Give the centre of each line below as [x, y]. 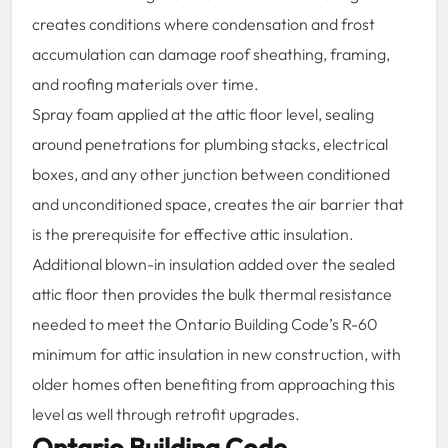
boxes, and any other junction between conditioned [211, 173]
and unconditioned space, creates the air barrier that [218, 203]
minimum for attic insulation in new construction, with [216, 353]
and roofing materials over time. [145, 83]
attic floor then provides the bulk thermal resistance [212, 293]
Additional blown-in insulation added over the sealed [213, 263]
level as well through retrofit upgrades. [166, 413]
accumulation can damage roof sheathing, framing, [211, 53]
